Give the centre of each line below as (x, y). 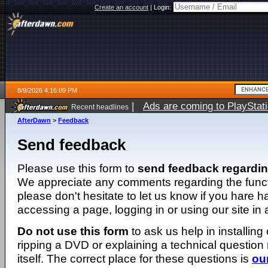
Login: (163, 7)
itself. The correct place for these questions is (135, 258)
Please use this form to (77, 168)
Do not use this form (73, 231)
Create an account (121, 7)
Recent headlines (100, 107)
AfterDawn (34, 120)
